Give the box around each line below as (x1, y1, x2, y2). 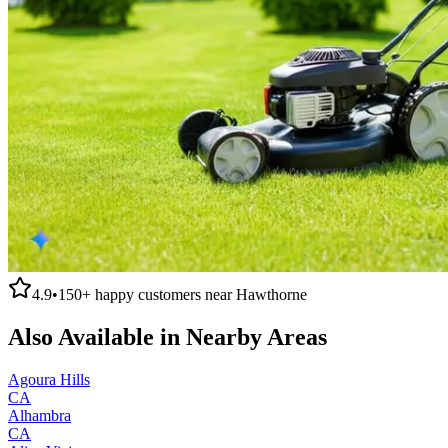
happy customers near (91, 285, 236, 303)
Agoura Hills (8, 370, 90, 388)
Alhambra (8, 406, 71, 424)
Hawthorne (236, 285, 307, 303)
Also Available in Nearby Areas (8, 323, 327, 350)
